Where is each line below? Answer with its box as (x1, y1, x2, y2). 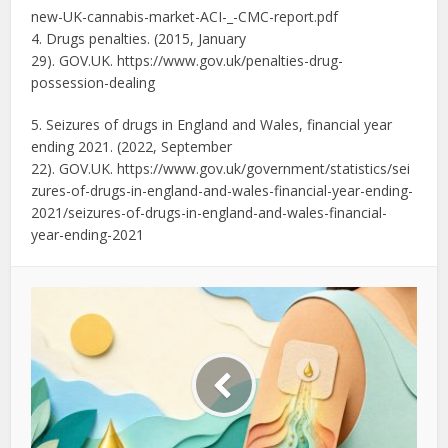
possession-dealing (31, 73, 156, 93)
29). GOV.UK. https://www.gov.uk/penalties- (31, 51, 310, 71)
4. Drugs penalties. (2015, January (31, 29, 247, 49)
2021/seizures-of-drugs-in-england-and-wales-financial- (31, 203, 388, 223)
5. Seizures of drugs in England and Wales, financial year (31, 115, 393, 135)
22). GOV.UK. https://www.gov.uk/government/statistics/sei (31, 159, 411, 179)
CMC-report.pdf (238, 7, 339, 27)
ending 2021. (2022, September (31, 137, 233, 157)
